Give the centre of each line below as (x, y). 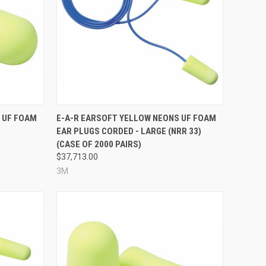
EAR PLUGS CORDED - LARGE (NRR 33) (129, 131)
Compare (84, 113)
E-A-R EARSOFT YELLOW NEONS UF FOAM (136, 118)
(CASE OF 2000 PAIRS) (99, 144)
